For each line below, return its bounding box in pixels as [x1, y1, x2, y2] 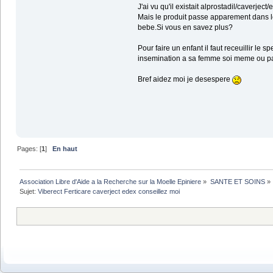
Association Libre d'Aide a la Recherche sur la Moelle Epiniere [19, 178, 202, 186]
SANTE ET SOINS [210, 178, 265, 186]
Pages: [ [17, 144, 42, 152]
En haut [52, 144, 78, 152]
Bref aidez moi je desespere [137, 75, 232, 84]
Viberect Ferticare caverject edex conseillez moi [38, 188, 180, 196]
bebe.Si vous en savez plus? [137, 23, 233, 32]
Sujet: [19, 188, 38, 196]
